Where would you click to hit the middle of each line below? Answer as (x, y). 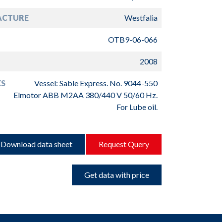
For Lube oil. (137, 107)
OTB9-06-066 (133, 39)
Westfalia (141, 18)
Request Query (124, 144)
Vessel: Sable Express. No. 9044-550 (96, 83)
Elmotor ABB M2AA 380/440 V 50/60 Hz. (85, 95)
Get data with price (116, 175)
